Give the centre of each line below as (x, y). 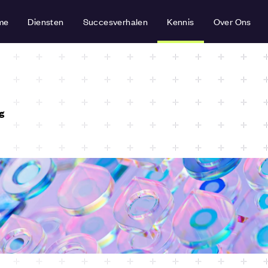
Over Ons (232, 21)
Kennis (181, 21)
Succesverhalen (115, 21)
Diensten (46, 21)
